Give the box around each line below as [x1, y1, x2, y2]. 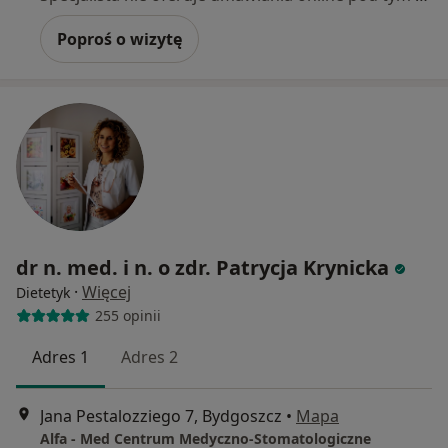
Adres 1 [32, 345, 89, 368]
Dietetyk [16, 282, 70, 302]
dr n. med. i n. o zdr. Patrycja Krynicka [16, 253, 389, 281]
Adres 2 [121, 345, 178, 368]
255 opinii [94, 306, 161, 326]
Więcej [82, 280, 131, 303]
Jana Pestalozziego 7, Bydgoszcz [40, 404, 282, 427]
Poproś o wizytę [57, 27, 182, 50]
